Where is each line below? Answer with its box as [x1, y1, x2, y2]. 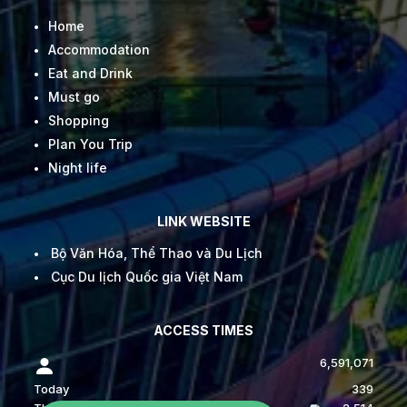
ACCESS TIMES [154, 323, 253, 339]
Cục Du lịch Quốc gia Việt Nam [51, 269, 243, 285]
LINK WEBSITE [156, 213, 251, 230]
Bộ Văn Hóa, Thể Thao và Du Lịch [51, 245, 263, 262]
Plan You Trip [48, 136, 133, 153]
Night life [48, 160, 107, 176]
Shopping [48, 113, 109, 129]
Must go [48, 89, 100, 105]
